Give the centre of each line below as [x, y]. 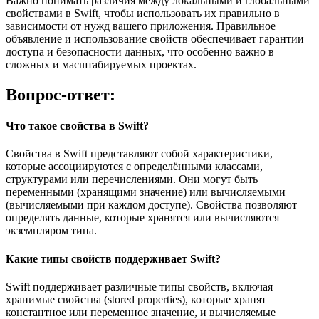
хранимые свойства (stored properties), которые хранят [136, 299]
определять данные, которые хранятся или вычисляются [142, 218]
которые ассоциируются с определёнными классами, [134, 167]
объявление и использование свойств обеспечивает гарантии [155, 39]
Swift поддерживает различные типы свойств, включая [139, 286]
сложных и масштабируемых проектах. [101, 64]
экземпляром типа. [51, 231]
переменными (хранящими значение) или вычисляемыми [146, 192]
